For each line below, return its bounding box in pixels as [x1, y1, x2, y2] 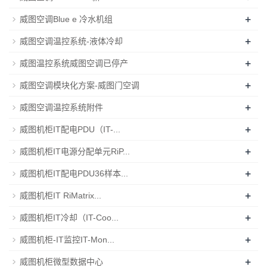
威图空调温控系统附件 [20, 102, 103, 112]
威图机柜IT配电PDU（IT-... [20, 124, 120, 134]
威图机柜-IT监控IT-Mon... [20, 234, 114, 244]
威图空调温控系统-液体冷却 [20, 36, 123, 46]
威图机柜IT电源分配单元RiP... [20, 146, 130, 156]
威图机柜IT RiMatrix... [20, 190, 101, 200]
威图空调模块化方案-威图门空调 [20, 80, 139, 90]
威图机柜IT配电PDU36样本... [20, 168, 128, 178]
